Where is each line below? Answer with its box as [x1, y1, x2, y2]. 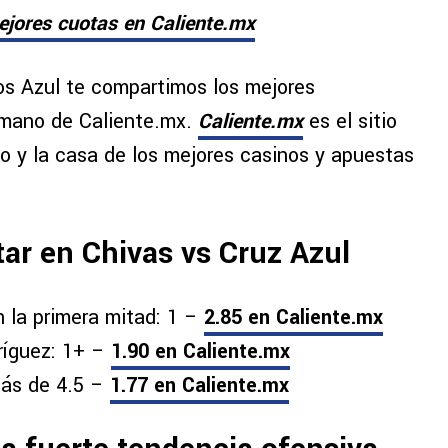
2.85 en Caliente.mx [204, 303, 383, 333]
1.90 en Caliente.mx [111, 337, 290, 367]
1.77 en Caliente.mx [110, 371, 289, 401]
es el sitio [303, 107, 397, 137]
